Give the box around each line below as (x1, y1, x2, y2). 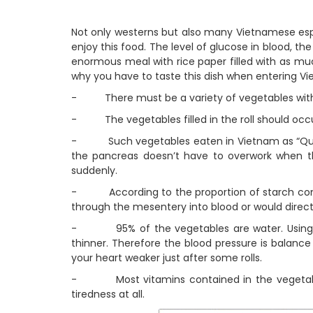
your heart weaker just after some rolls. (71, 251, 262, 265)
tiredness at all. (71, 287, 145, 301)
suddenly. (71, 163, 117, 177)
